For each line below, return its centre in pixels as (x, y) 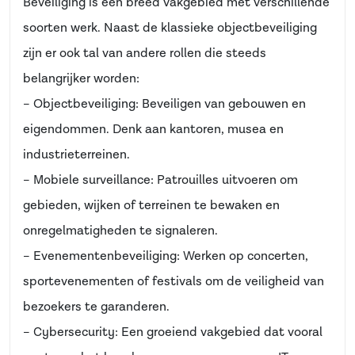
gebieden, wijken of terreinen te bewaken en (151, 206)
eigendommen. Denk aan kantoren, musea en (153, 130)
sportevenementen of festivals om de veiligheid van (174, 282)
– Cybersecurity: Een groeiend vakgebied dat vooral (173, 332)
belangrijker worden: (81, 79)
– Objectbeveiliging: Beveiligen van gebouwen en (164, 104)
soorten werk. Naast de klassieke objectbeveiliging (170, 28)
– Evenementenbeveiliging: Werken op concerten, (166, 256)
